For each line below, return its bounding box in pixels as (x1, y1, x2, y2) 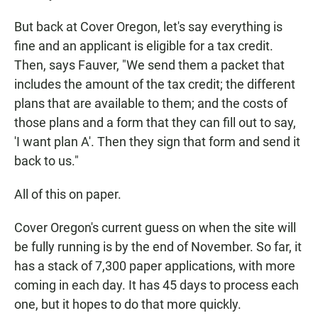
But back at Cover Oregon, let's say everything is (14, 19, 283, 34)
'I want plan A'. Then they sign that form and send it (14, 134, 300, 149)
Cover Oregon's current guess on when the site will (14, 220, 296, 235)
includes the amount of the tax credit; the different (14, 77, 295, 92)
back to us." (14, 153, 79, 168)
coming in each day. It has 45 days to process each (14, 278, 299, 292)
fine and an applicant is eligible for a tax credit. (14, 38, 273, 53)
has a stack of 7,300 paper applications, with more (14, 258, 295, 273)
